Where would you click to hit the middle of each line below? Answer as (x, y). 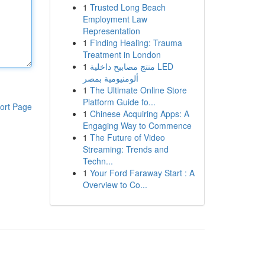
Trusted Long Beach (127, 7)
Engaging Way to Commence (137, 125)
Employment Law (115, 19)
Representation (111, 31)
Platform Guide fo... (119, 102)
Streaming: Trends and (125, 149)
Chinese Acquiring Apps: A (139, 114)
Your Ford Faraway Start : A (142, 173)
